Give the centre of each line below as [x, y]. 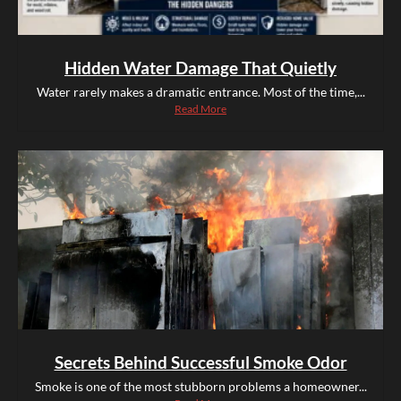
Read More [200, 109]
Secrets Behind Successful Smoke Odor [200, 363]
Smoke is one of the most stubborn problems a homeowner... [200, 387]
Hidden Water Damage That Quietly [200, 68]
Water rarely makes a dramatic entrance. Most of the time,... [200, 92]
